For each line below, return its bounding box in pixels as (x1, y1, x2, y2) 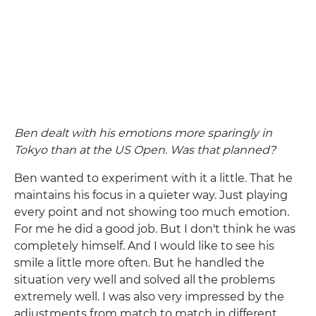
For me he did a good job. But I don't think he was (14, 222, 296, 236)
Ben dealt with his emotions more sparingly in (14, 126, 272, 140)
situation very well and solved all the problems (14, 273, 275, 286)
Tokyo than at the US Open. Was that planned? (14, 143, 276, 157)
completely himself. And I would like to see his (14, 239, 274, 253)
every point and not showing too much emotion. (14, 205, 289, 219)
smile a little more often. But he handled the (14, 256, 265, 269)
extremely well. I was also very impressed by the (14, 290, 284, 303)
